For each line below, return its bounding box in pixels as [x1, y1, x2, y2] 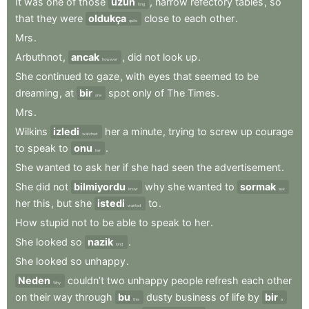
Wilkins [15, 126, 48, 138]
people [171, 275, 203, 287]
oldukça [88, 12, 126, 25]
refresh [206, 275, 239, 287]
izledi [53, 126, 79, 138]
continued [36, 70, 81, 83]
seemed [195, 70, 232, 83]
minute [131, 126, 162, 138]
